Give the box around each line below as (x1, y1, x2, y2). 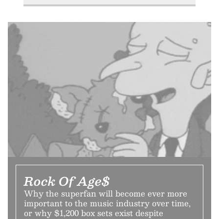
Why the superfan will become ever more (24, 187, 187, 200)
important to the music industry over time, (24, 197, 191, 210)
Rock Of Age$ (24, 171, 110, 191)
